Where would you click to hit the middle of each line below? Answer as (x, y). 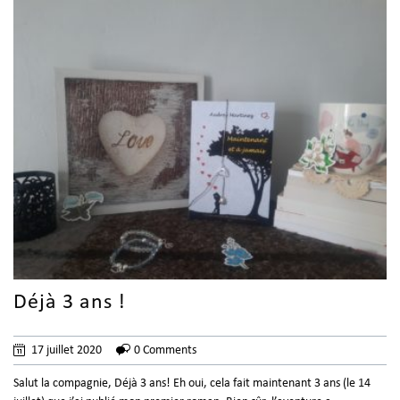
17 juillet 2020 (67, 351)
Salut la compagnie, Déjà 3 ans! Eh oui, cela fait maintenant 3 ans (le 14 (192, 384)
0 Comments (165, 351)
